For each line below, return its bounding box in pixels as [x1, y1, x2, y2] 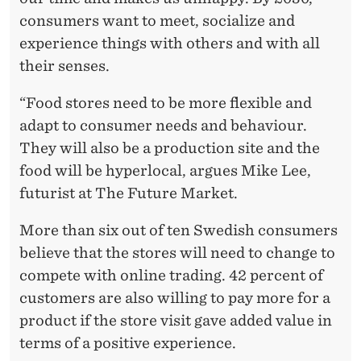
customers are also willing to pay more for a [19, 289, 330, 307]
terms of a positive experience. [19, 334, 236, 352]
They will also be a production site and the [19, 139, 320, 157]
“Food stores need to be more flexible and [19, 94, 312, 112]
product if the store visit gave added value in [19, 312, 332, 330]
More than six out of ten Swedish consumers [19, 222, 338, 239]
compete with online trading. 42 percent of [19, 267, 323, 284]
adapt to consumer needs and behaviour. [19, 117, 307, 135]
